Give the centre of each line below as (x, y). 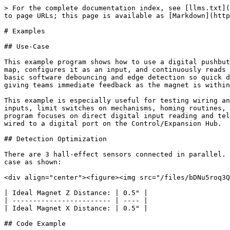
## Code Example (35, 224)
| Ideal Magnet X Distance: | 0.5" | (76, 208)
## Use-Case (27, 46)
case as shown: (33, 162)
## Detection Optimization (55, 139)
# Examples (25, 31)
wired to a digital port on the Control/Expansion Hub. (113, 123)
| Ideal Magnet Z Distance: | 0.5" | (76, 193)
